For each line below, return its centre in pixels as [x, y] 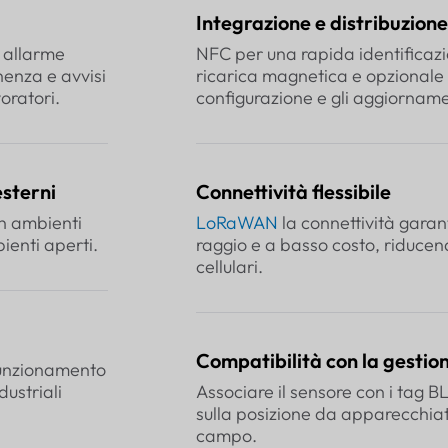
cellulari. [229, 267]
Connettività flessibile [293, 192]
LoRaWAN [237, 223]
